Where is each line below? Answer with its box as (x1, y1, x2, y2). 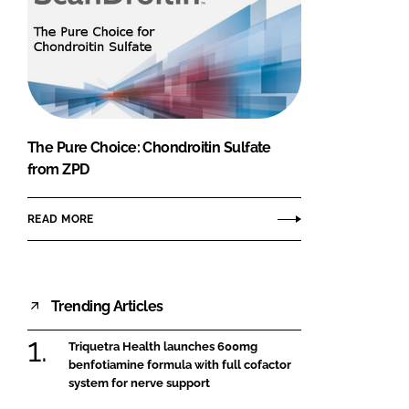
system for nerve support (68, 376, 210, 391)
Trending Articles (51, 297, 163, 315)
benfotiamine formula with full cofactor (68, 358, 291, 372)
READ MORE (27, 212, 94, 225)
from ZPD (27, 161, 89, 179)
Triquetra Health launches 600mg (68, 340, 257, 354)
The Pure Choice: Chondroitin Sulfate (27, 139, 271, 157)
